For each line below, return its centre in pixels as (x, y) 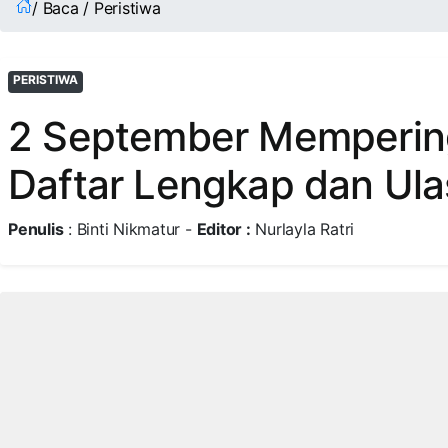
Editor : (223, 229)
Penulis (36, 229)
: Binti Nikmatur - (130, 229)
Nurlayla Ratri (302, 229)
